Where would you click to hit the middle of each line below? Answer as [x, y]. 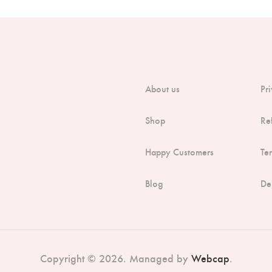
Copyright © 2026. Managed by [115, 258]
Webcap [210, 258]
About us [162, 89]
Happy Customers [179, 152]
